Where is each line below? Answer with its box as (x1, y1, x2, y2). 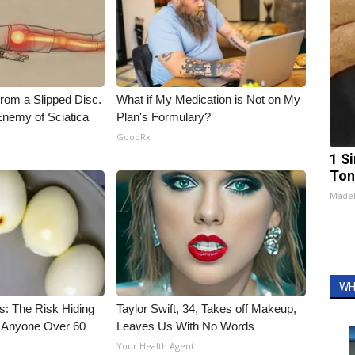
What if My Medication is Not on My (116, 92, 301, 106)
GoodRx (116, 130, 151, 143)
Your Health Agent (116, 339, 195, 352)
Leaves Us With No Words (116, 319, 255, 333)
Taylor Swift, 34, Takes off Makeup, (116, 301, 297, 315)
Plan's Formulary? (116, 109, 212, 124)
